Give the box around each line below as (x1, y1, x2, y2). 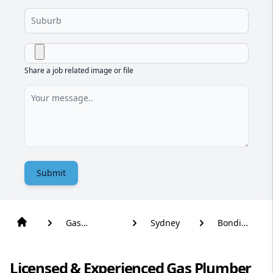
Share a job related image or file (24, 65, 133, 76)
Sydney (150, 217, 180, 229)
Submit (37, 167, 66, 179)
